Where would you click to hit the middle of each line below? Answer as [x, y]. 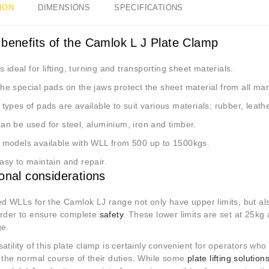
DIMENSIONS [64, 7]
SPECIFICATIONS [149, 7]
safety [111, 214]
